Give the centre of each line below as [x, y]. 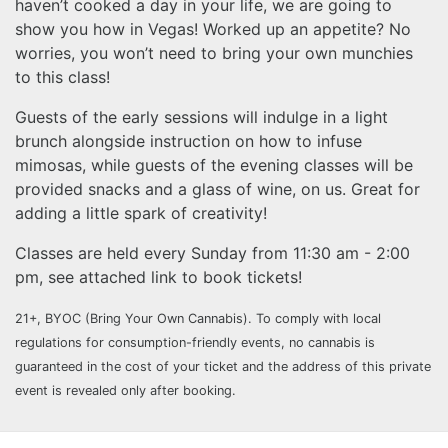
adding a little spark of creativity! [141, 213]
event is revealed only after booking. [125, 391]
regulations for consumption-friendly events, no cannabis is [195, 343]
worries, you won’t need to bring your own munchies [214, 53]
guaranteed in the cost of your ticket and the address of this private [223, 367]
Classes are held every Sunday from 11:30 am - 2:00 [212, 253]
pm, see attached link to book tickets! [158, 277]
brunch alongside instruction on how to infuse [188, 141]
